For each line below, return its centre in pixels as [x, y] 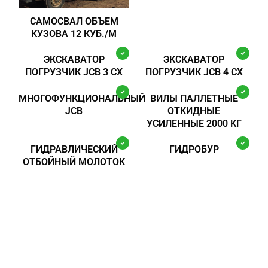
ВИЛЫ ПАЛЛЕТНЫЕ [194, 98]
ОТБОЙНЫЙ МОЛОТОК [74, 162]
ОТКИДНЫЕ [194, 111]
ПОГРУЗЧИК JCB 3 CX [74, 72]
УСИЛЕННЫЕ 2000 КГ [194, 123]
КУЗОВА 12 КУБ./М [74, 33]
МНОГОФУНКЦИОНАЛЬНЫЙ [82, 98]
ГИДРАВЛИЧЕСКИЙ [74, 150]
